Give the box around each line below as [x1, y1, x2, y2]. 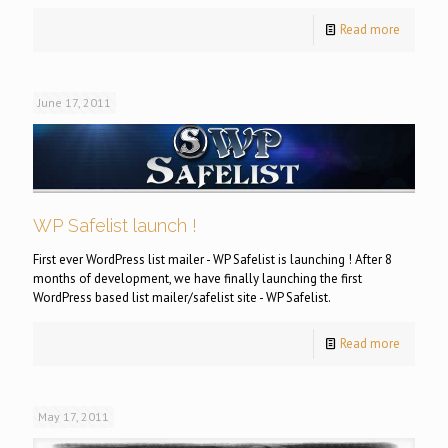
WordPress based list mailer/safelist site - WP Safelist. [33, 288, 331, 306]
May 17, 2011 [38, 408, 109, 424]
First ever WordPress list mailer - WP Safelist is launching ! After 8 [33, 250, 392, 268]
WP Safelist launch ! [33, 214, 197, 236]
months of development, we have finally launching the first [33, 269, 362, 287]
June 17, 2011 [38, 95, 111, 111]
